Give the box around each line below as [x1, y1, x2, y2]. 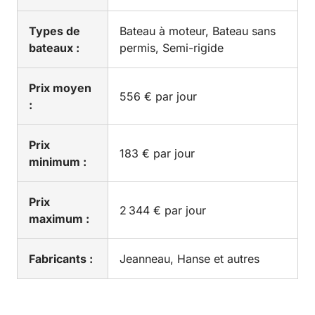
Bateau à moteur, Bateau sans [120, 24, 276, 39]
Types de [29, 24, 80, 39]
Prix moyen [29, 81, 91, 96]
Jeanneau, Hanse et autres [120, 252, 259, 266]
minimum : [29, 155, 86, 169]
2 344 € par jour [120, 203, 206, 218]
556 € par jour [120, 89, 197, 104]
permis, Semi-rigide [120, 41, 224, 56]
